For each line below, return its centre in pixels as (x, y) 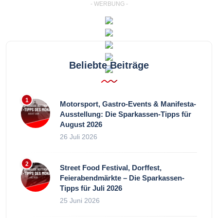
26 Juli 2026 (79, 136)
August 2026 (81, 124)
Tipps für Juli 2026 (91, 188)
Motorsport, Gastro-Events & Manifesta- (128, 104)
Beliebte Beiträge (109, 65)
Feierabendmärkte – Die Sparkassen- (122, 178)
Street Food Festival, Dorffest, (111, 167)
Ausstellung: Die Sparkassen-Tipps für (126, 114)
